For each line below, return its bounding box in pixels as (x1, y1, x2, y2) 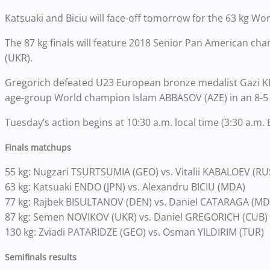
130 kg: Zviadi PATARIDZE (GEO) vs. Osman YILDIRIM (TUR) (5, 225, 264, 239)
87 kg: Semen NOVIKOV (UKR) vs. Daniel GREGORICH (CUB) (5, 210, 268, 224)
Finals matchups (5, 142, 71, 154)
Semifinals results (5, 251, 77, 263)
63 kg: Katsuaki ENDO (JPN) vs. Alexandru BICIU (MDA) (5, 180, 245, 194)
